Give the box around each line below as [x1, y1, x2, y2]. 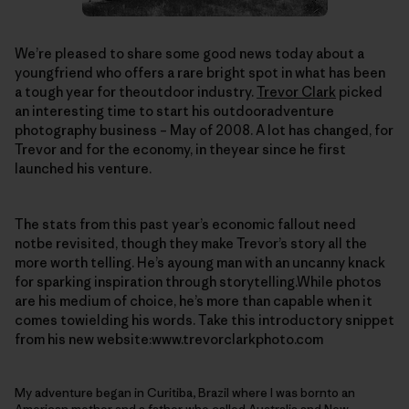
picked [336, 83, 383, 101]
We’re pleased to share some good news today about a [15, 45, 364, 63]
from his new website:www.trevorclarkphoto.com [15, 330, 323, 349]
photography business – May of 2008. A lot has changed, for [15, 121, 393, 140]
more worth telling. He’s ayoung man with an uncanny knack [15, 254, 385, 272]
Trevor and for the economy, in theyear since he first [15, 141, 346, 159]
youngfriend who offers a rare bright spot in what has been [15, 64, 385, 82]
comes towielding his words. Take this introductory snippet [15, 311, 394, 330]
